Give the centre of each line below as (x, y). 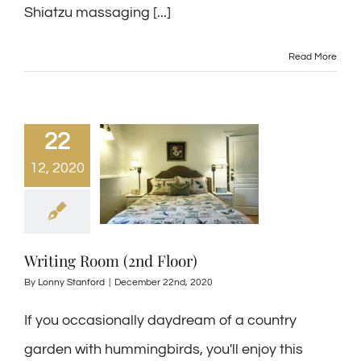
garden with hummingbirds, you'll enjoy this (164, 349)
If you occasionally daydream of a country (160, 320)
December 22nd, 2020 (164, 282)
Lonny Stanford (71, 282)
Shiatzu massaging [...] (98, 12)
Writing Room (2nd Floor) (111, 260)
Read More (313, 57)
